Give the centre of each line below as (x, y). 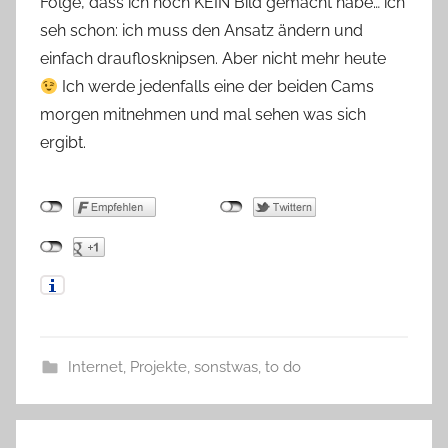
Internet (95, 367)
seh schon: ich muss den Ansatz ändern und (201, 31)
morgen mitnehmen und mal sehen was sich (203, 115)
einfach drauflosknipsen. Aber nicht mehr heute (213, 59)
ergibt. (63, 143)
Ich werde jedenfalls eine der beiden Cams (216, 87)
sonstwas (225, 367)
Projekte (158, 367)
